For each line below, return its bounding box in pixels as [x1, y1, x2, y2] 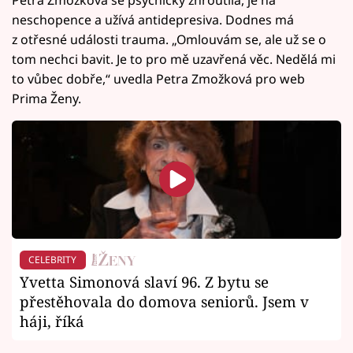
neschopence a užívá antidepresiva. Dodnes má [12, 10, 294, 28]
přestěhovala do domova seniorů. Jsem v [20, 292, 309, 312]
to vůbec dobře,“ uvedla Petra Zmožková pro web [12, 69, 305, 87]
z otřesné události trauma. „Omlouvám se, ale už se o [12, 30, 326, 48]
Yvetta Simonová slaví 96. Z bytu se [20, 272, 269, 292]
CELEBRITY [28, 252, 77, 266]
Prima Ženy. [12, 89, 81, 107]
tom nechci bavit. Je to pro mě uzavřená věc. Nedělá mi [12, 50, 336, 68]
